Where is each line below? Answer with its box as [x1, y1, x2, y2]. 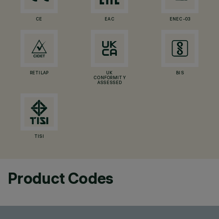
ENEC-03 [169, 17, 191, 22]
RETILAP [29, 71, 49, 76]
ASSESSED [97, 81, 122, 86]
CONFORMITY [93, 76, 126, 81]
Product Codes [8, 169, 113, 188]
